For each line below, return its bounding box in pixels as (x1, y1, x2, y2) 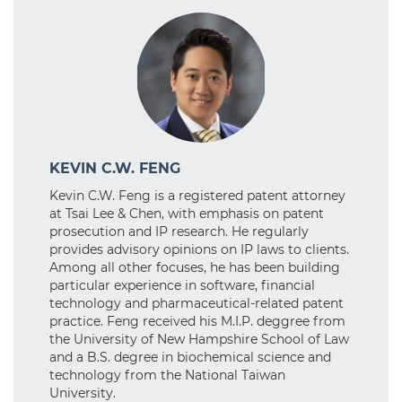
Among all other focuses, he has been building (49, 258, 340, 275)
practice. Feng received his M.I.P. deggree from (49, 312, 345, 329)
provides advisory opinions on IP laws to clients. (49, 240, 349, 258)
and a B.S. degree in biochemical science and (49, 348, 331, 365)
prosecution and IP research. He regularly (49, 223, 309, 240)
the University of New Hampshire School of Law (49, 330, 349, 347)
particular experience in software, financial (49, 276, 315, 293)
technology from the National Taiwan (49, 366, 285, 383)
